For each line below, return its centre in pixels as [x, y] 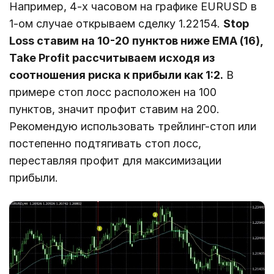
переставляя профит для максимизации [115, 161]
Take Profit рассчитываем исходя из [112, 58]
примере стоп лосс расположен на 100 [113, 92]
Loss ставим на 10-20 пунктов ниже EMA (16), [136, 41]
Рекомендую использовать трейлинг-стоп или [133, 127]
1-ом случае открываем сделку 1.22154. [116, 24]
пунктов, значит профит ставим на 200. [114, 109]
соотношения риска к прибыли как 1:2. [116, 75]
